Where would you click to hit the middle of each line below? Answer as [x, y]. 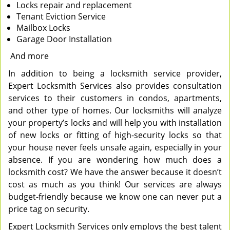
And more [28, 56]
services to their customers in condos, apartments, [115, 98]
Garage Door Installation [64, 39]
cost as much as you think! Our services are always [115, 184]
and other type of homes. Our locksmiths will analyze [115, 110]
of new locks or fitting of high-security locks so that [115, 135]
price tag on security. [49, 209]
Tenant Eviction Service [61, 16]
